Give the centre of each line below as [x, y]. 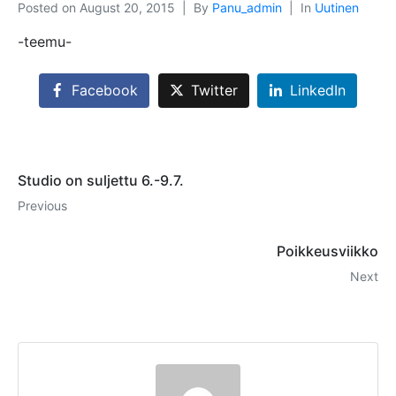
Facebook [104, 91]
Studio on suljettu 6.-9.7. [101, 181]
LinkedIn [318, 91]
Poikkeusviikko [327, 251]
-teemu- [45, 42]
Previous [42, 206]
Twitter [214, 91]
